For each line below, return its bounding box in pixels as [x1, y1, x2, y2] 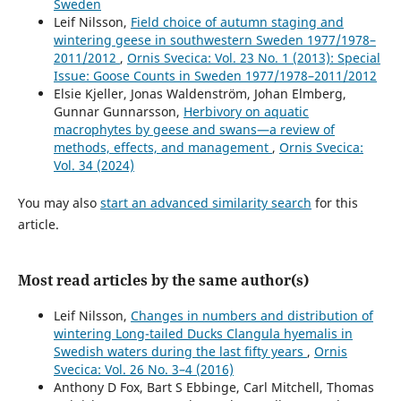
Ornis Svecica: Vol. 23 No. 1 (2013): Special [126, 48, 380, 66]
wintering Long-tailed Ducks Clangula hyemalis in [53, 324, 353, 342]
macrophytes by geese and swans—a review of [53, 120, 335, 138]
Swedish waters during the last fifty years [53, 342, 307, 360]
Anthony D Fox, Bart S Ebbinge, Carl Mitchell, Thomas [53, 378, 374, 396]
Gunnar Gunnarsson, [53, 102, 183, 120]
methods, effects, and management [53, 138, 272, 156]
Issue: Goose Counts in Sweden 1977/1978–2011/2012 [53, 66, 377, 84]
